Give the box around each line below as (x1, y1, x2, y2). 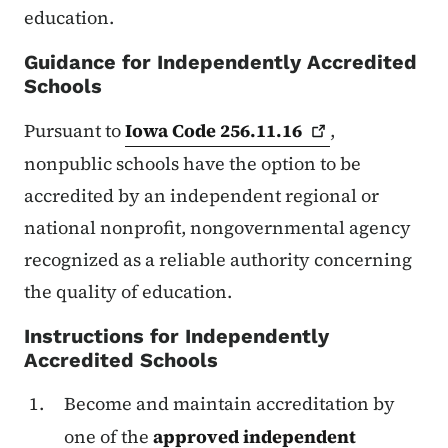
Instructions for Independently (24, 323, 329, 348)
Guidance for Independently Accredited (24, 49, 417, 74)
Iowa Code (125, 117, 220, 143)
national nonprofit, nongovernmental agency (24, 214, 411, 240)
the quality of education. (24, 278, 232, 304)
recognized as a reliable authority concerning (24, 246, 412, 272)
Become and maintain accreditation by (64, 390, 395, 416)
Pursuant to (24, 117, 125, 143)
